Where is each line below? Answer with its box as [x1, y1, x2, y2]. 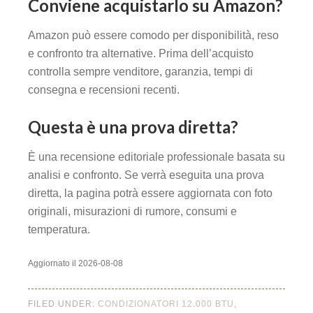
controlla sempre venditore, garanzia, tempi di [28, 66, 253, 78]
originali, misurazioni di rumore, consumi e [28, 205, 237, 218]
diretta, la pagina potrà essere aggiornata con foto [28, 187, 272, 200]
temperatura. [28, 224, 90, 236]
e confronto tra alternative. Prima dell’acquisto [28, 48, 254, 60]
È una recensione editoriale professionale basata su [28, 151, 285, 163]
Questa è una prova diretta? [28, 117, 238, 138]
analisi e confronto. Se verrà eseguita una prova [28, 169, 264, 182]
